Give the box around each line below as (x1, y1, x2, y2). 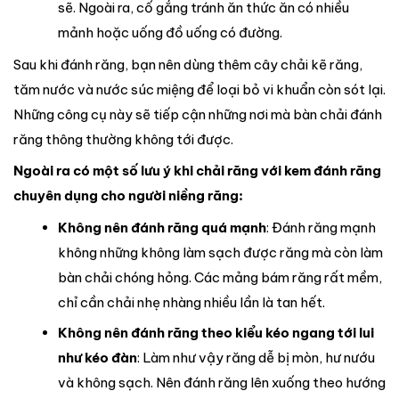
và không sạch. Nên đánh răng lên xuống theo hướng (57, 373, 386, 391)
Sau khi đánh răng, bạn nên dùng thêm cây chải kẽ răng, (13, 55, 362, 73)
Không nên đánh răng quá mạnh (57, 218, 266, 236)
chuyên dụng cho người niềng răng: (13, 187, 243, 205)
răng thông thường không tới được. (13, 130, 233, 148)
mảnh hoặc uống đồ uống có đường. (57, 24, 282, 42)
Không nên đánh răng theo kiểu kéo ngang (57, 323, 335, 341)
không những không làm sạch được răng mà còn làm (57, 243, 383, 261)
